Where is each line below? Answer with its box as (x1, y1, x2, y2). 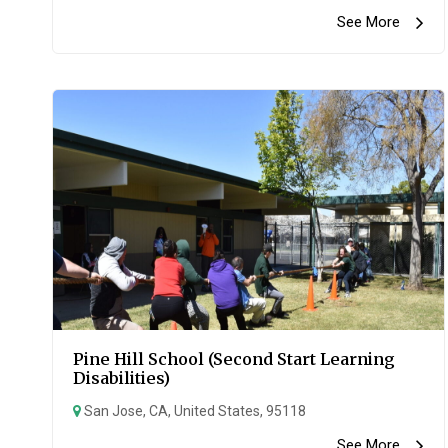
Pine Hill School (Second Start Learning (73, 349, 395, 369)
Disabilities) (73, 368, 170, 388)
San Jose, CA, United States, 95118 (81, 403, 306, 419)
